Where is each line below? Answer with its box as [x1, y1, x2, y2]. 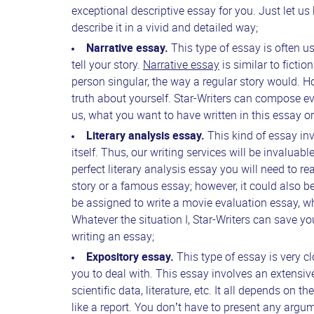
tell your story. [71, 60, 143, 72]
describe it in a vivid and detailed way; [71, 22, 258, 35]
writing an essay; [71, 231, 154, 244]
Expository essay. [86, 252, 177, 264]
